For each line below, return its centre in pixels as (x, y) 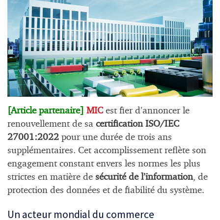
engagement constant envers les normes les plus (104, 164)
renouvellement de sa (50, 124)
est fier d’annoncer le (148, 110)
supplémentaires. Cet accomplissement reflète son (107, 150)
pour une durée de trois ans (115, 137)
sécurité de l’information (144, 177)
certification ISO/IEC (136, 124)
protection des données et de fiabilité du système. (106, 190)
